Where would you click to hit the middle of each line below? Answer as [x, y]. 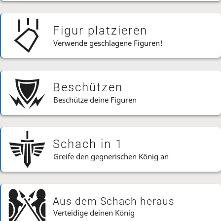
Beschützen [88, 88]
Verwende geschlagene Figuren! [108, 43]
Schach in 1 [88, 144]
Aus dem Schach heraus [114, 201]
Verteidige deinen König [94, 212]
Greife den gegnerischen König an [111, 157]
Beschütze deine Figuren [95, 100]
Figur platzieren [100, 30]
